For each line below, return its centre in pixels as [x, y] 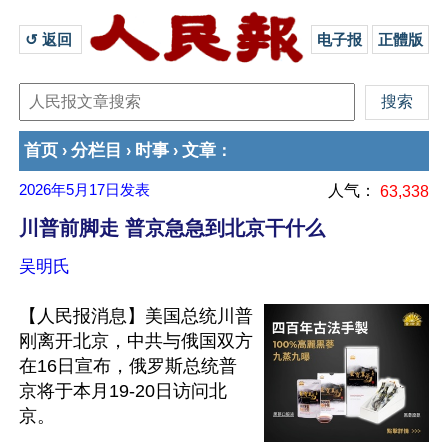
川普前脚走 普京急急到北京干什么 [172, 228]
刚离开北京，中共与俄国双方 [136, 341]
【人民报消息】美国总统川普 [136, 316]
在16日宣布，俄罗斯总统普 [128, 366]
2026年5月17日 [69, 190]
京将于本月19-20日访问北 [123, 391]
